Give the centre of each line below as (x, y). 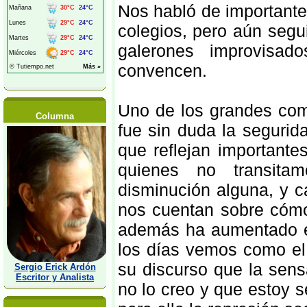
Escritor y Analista (55, 277)
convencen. (162, 71)
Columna (55, 116)
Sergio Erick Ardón (55, 267)
